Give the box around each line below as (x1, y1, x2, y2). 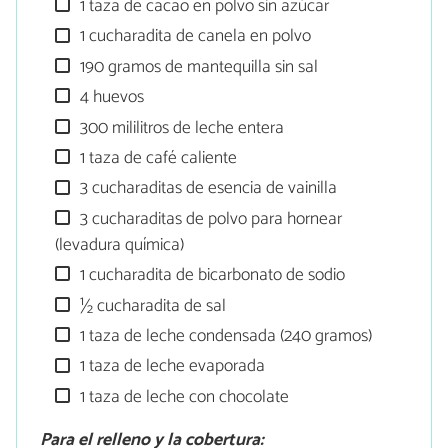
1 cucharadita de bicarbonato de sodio (76, 261, 346, 291)
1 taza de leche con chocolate (76, 382, 290, 412)
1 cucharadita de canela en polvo (76, 22, 312, 52)
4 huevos (76, 83, 145, 113)
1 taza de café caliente (76, 144, 238, 174)
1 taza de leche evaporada (76, 352, 266, 382)
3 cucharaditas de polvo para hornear (76, 204, 343, 234)
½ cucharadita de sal (76, 291, 227, 321)
